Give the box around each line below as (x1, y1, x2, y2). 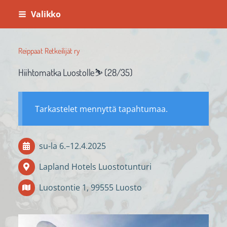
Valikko (30, 9, 61, 20)
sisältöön (5, 35, 40, 46)
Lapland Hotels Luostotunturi (39, 161, 152, 173)
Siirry (5, 7, 25, 18)
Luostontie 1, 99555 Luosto (39, 182, 142, 194)
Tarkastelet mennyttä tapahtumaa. (34, 103, 168, 115)
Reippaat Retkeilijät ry (18, 46, 80, 56)
